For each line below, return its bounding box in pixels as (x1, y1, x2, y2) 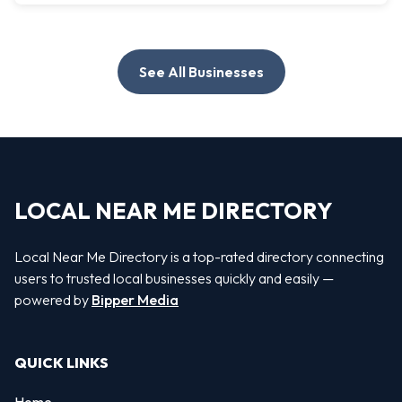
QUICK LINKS (14, 353, 109, 371)
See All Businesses (138, 62, 264, 81)
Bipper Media (92, 290, 179, 309)
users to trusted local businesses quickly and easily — (14, 268, 334, 287)
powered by (14, 290, 92, 309)
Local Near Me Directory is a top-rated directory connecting (14, 247, 384, 266)
